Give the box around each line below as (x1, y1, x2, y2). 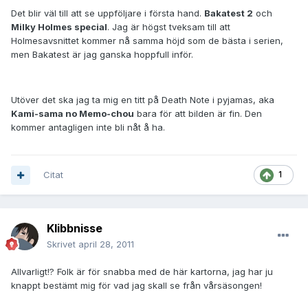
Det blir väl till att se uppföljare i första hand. (11, 8, 204, 19)
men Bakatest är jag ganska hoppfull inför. (11, 49, 193, 60)
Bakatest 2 (204, 8, 253, 19)
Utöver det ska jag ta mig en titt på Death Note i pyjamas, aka (11, 94, 274, 106)
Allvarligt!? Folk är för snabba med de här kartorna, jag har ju (11, 266, 273, 278)
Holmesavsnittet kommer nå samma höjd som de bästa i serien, (11, 35, 283, 47)
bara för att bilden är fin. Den (134, 108, 262, 120)
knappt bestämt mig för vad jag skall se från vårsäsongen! (11, 280, 262, 291)
